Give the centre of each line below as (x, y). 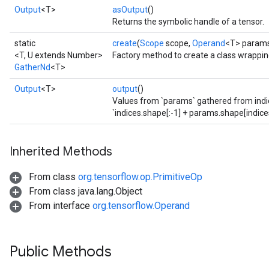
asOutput (130, 10)
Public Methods (61, 252)
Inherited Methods (61, 152)
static (25, 43)
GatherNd (32, 67)
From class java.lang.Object (84, 191)
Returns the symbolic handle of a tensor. (188, 22)
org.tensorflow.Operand (141, 206)
